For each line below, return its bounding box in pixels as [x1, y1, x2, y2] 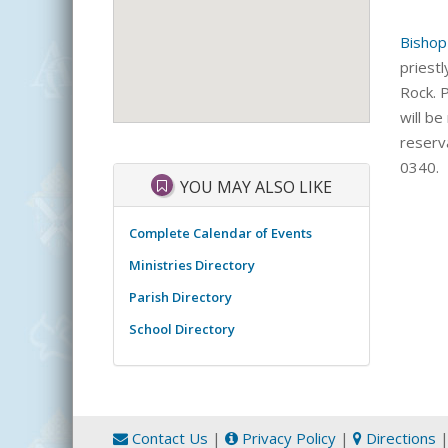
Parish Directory [129, 287, 232, 306]
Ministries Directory [129, 255, 255, 274]
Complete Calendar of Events [129, 223, 312, 242]
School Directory [129, 319, 235, 338]
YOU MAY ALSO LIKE [175, 176, 332, 199]
